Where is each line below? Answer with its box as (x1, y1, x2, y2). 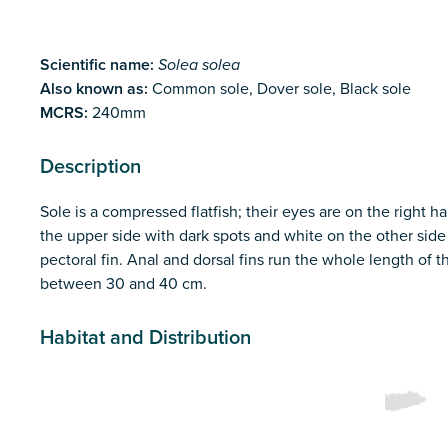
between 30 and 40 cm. (40, 274, 207, 295)
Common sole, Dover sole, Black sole (148, 79, 411, 100)
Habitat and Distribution (40, 326, 251, 351)
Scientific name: (40, 55, 158, 76)
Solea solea (158, 55, 240, 76)
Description (40, 155, 141, 180)
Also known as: (40, 79, 148, 100)
